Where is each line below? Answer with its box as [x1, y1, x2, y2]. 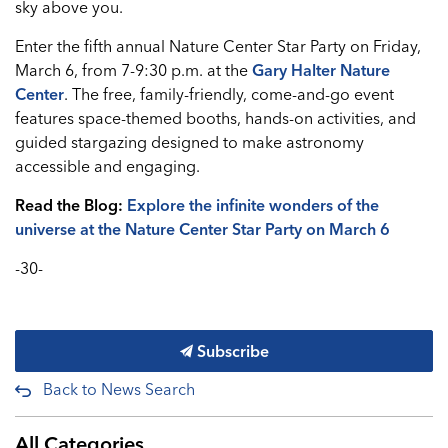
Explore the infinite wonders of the [127, 194, 379, 215]
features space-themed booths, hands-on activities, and [15, 107, 416, 128]
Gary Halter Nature [252, 59, 390, 80]
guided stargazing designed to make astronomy [15, 131, 364, 152]
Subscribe [192, 340, 269, 361]
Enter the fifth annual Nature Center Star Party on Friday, [15, 35, 421, 56]
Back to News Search [43, 378, 195, 399]
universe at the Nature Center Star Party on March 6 [15, 218, 390, 239]
